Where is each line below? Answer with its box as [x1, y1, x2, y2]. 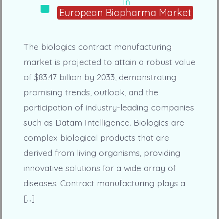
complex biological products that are [23, 131, 169, 143]
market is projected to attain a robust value [23, 56, 196, 67]
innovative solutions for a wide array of [23, 162, 176, 173]
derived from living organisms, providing [23, 147, 180, 158]
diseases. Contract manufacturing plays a [23, 177, 185, 188]
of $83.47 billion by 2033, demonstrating [23, 71, 176, 82]
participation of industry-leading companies [23, 101, 194, 112]
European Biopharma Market [59, 6, 191, 19]
